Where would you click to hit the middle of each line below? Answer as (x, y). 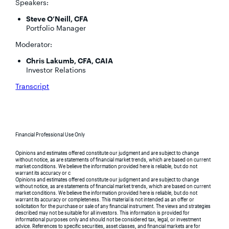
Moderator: (34, 44)
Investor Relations (56, 70)
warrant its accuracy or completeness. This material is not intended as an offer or (105, 200)
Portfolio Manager (56, 28)
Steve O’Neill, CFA (57, 19)
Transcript (32, 86)
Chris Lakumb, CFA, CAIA (70, 61)
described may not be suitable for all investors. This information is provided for (103, 213)
